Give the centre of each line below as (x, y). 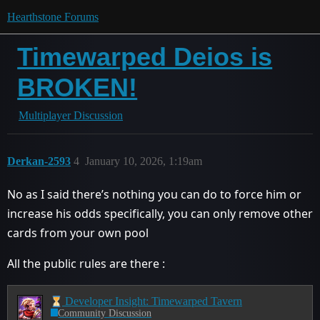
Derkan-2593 (39, 161)
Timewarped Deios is (145, 57)
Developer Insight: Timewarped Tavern (152, 301)
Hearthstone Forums (53, 17)
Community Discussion (105, 313)
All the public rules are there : (86, 264)
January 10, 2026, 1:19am (144, 161)
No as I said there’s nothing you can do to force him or (154, 194)
